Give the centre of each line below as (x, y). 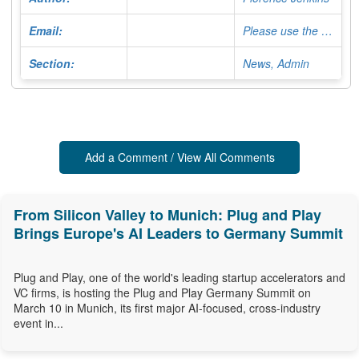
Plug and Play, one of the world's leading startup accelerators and (179, 278)
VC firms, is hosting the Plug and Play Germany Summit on (162, 293)
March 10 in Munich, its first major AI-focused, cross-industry (167, 308)
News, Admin (276, 64)
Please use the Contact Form (327, 31)
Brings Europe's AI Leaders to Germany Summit (178, 234)
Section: (52, 64)
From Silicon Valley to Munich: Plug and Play (167, 215)
